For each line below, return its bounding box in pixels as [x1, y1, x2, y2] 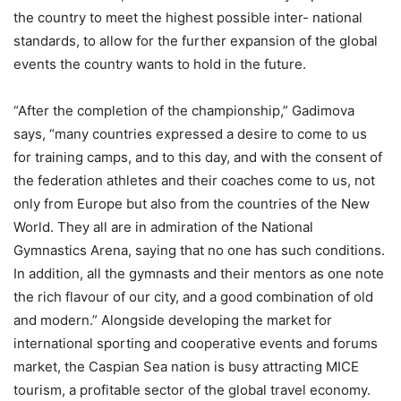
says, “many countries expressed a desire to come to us [13, 125, 367, 143]
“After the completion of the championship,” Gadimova [13, 102, 354, 120]
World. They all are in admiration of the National [13, 218, 313, 236]
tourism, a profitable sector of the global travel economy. [13, 381, 371, 399]
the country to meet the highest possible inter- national [13, 9, 363, 27]
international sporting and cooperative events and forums [13, 335, 378, 353]
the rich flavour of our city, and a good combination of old [13, 288, 373, 306]
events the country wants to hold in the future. [13, 55, 306, 73]
